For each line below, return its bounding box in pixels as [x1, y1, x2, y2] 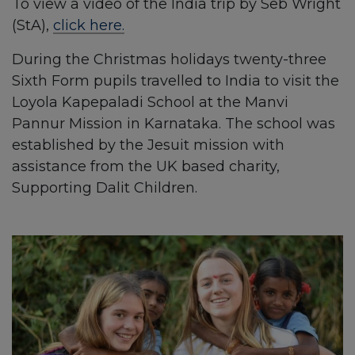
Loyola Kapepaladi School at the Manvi [12, 94, 288, 111]
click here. [53, 17, 124, 34]
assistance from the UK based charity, [12, 158, 280, 175]
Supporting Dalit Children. [12, 179, 197, 197]
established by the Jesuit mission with [12, 136, 284, 154]
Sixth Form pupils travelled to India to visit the [12, 72, 339, 90]
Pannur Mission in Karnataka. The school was [12, 115, 335, 132]
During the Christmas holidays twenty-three [12, 51, 326, 68]
